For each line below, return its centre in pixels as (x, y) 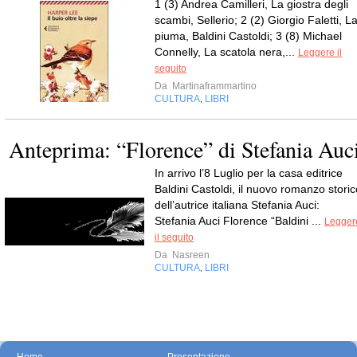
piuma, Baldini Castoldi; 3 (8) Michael (248, 36)
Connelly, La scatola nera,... (226, 52)
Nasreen (190, 255)
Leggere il (320, 53)
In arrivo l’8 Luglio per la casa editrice (249, 173)
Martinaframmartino (213, 86)
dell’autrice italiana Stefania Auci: (237, 205)
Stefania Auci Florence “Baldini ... (239, 221)
